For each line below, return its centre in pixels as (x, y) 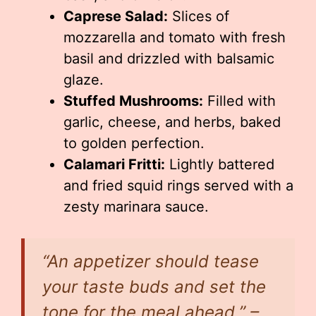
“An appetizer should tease (151, 261)
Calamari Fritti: (114, 164)
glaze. (84, 80)
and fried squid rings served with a (178, 186)
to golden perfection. (134, 143)
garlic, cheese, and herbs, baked (172, 122)
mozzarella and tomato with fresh (175, 37)
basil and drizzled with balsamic (169, 59)
